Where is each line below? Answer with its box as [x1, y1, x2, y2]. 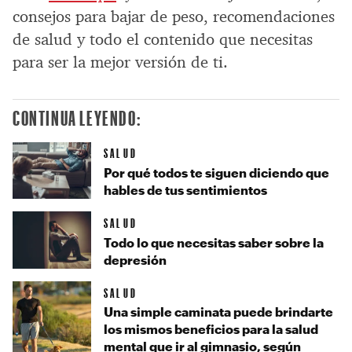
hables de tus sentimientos [104, 182, 267, 198]
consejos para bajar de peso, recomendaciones [13, 5, 335, 27]
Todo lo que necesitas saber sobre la [104, 234, 324, 250]
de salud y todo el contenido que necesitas [13, 28, 313, 49]
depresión [104, 251, 167, 267]
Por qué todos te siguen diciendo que [104, 165, 329, 181]
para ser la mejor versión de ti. [13, 51, 228, 72]
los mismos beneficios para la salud [104, 321, 318, 337]
